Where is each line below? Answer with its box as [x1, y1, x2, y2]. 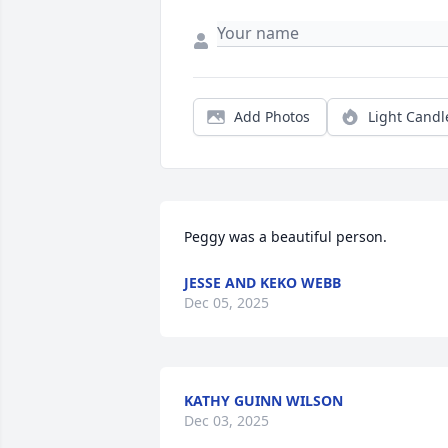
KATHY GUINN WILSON [184, 391, 343, 411]
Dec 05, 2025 [184, 293, 269, 313]
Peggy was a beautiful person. [184, 227, 387, 247]
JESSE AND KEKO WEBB [184, 273, 341, 293]
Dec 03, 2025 [184, 411, 269, 431]
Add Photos [234, 107, 310, 127]
